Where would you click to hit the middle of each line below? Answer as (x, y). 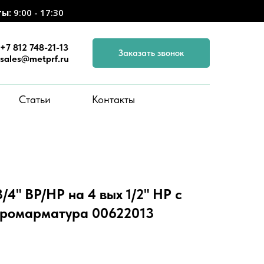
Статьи (34, 99)
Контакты (113, 99)
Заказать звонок (151, 53)
